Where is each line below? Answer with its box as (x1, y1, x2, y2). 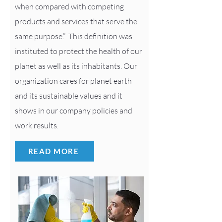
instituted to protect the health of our (15, 46, 142, 56)
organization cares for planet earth (15, 76, 132, 86)
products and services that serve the (15, 16, 137, 26)
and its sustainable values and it (15, 91, 122, 101)
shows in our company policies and (15, 106, 132, 115)
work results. (15, 120, 58, 130)
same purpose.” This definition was (15, 31, 132, 41)
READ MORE (28, 147, 79, 156)
